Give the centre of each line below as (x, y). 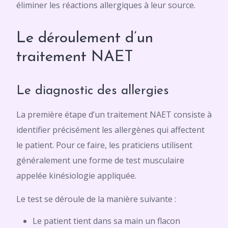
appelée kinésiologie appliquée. (76, 176)
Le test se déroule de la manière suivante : (96, 199)
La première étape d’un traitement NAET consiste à (114, 115)
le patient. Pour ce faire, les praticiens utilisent (104, 145)
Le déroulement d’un (85, 38)
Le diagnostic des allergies (93, 91)
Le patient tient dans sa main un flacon (106, 221)
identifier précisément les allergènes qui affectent (110, 130)
